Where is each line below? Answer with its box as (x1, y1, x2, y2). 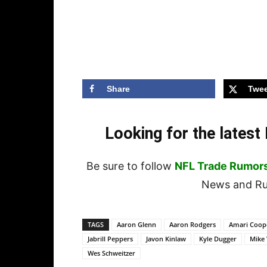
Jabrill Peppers (88, 234, 133, 244)
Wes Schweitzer (88, 249, 135, 258)
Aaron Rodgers (169, 220, 216, 229)
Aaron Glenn (117, 220, 156, 229)
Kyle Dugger (199, 234, 237, 244)
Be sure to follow (86, 160, 175, 173)
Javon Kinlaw (146, 234, 186, 244)
